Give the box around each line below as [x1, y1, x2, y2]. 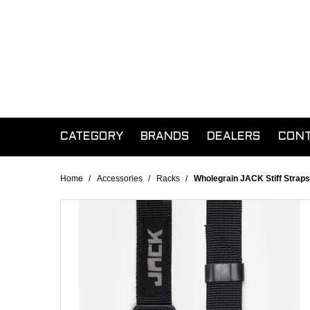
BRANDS [140, 131, 190, 143]
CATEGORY [60, 131, 123, 143]
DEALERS [207, 131, 261, 143]
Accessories [97, 174, 143, 183]
